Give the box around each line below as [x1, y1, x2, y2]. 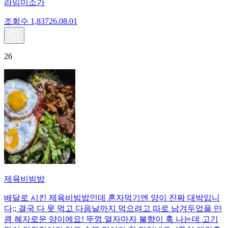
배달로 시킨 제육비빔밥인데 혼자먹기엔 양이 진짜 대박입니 [4, 193, 220, 202]
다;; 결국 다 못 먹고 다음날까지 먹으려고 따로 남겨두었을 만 [4, 204, 222, 213]
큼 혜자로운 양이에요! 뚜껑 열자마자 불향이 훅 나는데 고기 [4, 214, 218, 223]
